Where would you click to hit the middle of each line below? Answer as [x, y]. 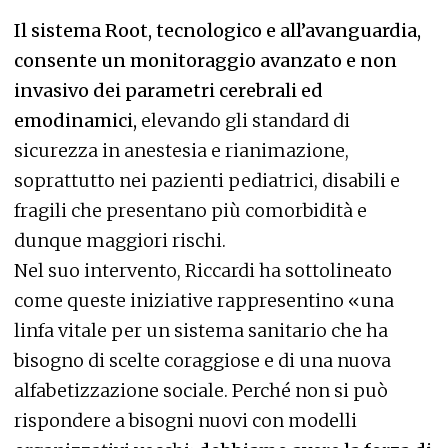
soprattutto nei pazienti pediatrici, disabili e [207, 181]
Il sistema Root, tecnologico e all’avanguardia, [217, 31]
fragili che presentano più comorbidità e [190, 211]
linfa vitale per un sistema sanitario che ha [201, 331]
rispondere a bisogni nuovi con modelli [185, 421]
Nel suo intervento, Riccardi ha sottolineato [203, 271]
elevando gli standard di [243, 121]
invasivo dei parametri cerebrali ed [168, 91]
